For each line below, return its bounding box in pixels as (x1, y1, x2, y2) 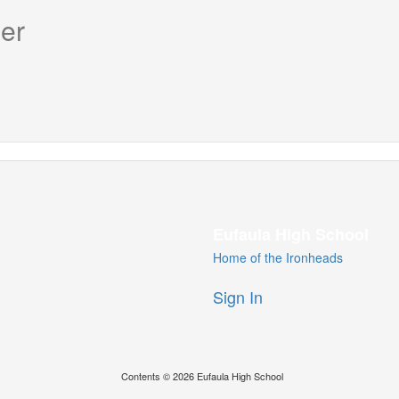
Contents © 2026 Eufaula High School (120, 369, 283, 383)
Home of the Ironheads (213, 248, 343, 266)
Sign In (213, 285, 263, 308)
